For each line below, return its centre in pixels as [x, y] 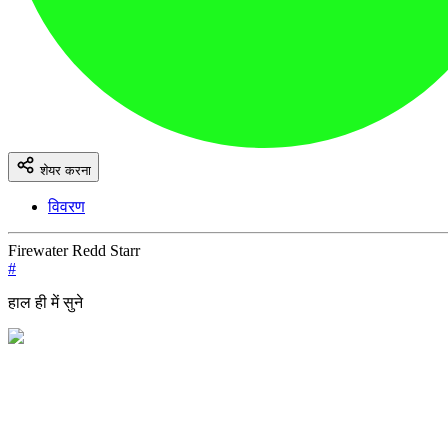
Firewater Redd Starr [74, 251]
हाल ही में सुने [45, 303]
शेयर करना [63, 171]
